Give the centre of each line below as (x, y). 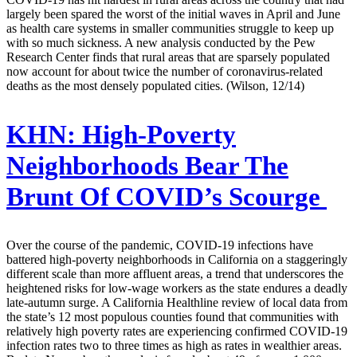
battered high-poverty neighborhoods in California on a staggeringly (177, 260)
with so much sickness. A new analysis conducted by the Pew (161, 42)
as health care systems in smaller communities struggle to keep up (170, 28)
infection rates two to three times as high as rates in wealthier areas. (174, 346)
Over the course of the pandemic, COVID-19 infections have (160, 245)
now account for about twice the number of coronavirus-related (165, 71)
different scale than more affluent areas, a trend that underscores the (175, 274)
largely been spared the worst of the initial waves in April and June (173, 14)
